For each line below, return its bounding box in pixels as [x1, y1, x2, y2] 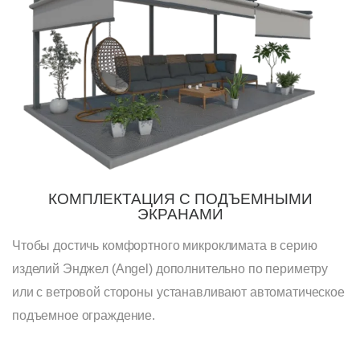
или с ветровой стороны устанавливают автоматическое [12, 285, 345, 300]
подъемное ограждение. [12, 309, 156, 323]
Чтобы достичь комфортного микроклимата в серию [12, 239, 317, 253]
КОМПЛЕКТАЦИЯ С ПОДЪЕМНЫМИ [47, 190, 313, 208]
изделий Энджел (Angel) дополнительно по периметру [12, 262, 329, 276]
